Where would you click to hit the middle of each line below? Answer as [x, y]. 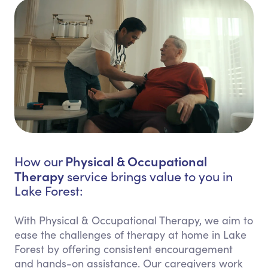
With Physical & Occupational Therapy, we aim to [134, 220]
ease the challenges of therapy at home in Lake [130, 235]
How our [40, 162]
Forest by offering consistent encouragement [124, 249]
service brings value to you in [148, 176]
